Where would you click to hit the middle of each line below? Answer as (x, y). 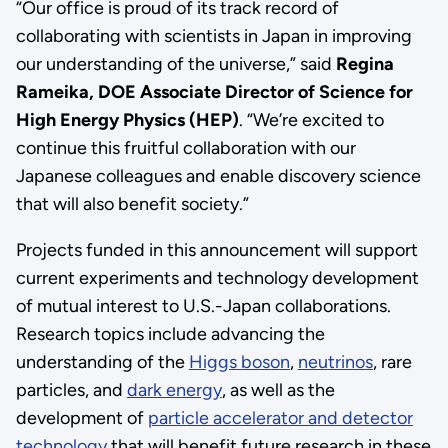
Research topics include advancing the (170, 333)
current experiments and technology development (217, 277)
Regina (364, 63)
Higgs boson (239, 361)
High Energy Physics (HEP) (127, 119)
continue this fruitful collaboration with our (185, 147)
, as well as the (278, 389)
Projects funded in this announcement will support (216, 249)
